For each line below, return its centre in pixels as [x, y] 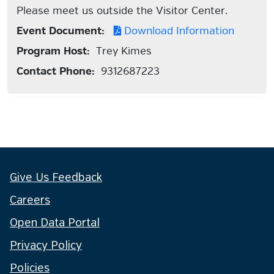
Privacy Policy [46, 246]
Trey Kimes [121, 51]
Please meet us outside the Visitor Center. [122, 11]
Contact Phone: [56, 71]
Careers [30, 201]
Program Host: [53, 51]
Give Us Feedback [56, 178]
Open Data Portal [55, 223]
